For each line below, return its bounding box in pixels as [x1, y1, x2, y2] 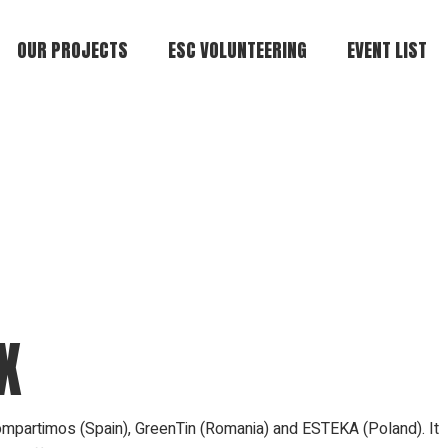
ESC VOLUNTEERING [168, 36, 307, 64]
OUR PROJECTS [17, 36, 128, 64]
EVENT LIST [347, 36, 427, 64]
